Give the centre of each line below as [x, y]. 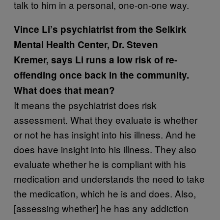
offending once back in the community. [101, 75]
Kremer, [31, 60]
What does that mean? [64, 90]
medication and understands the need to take [109, 179]
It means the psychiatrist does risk [85, 105]
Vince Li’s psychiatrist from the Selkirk [100, 29]
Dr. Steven [135, 44]
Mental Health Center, [63, 44]
